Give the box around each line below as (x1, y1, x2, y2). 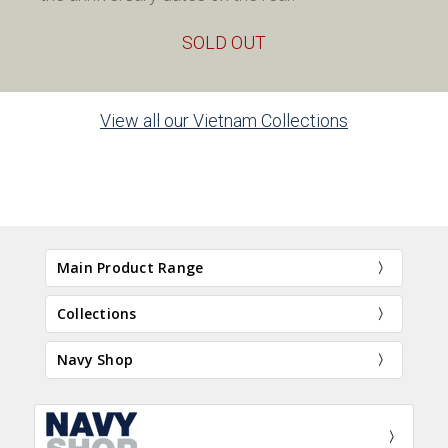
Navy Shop (56, 350, 134, 370)
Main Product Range (56, 258, 204, 278)
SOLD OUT (182, 32, 266, 54)
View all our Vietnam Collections (100, 110, 348, 132)
